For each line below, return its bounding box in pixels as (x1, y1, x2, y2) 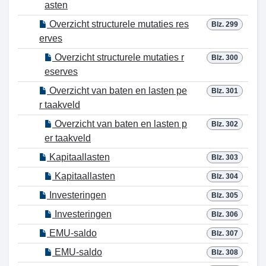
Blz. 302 (211, 120, 238, 128)
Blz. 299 (211, 20, 238, 28)
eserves (45, 66, 78, 77)
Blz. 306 (211, 210, 238, 218)
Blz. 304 (211, 172, 238, 180)
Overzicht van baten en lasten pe (47, 85, 187, 96)
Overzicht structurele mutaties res (47, 19, 189, 29)
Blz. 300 (211, 53, 238, 62)
